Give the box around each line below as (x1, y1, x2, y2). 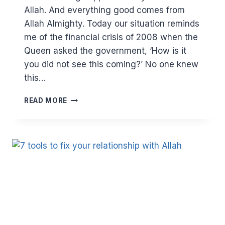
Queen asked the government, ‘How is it (24, 45, 186, 56)
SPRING (67, 93, 96, 102)
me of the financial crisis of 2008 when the (24, 32, 198, 42)
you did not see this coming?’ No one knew (24, 59, 198, 69)
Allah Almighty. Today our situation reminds (24, 18, 199, 29)
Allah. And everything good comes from (24, 5, 185, 15)
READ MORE (24, 96, 68, 104)
